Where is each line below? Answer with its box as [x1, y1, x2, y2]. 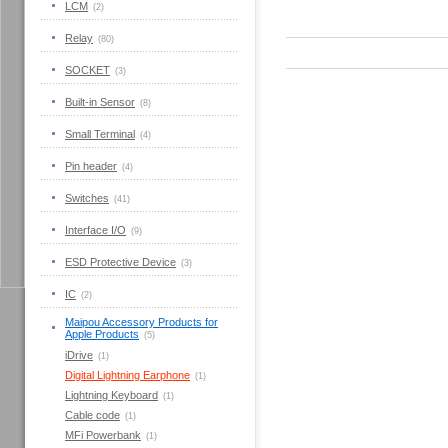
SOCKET [65, 64, 110, 76]
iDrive [65, 349, 93, 361]
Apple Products [65, 328, 139, 340]
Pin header [65, 160, 117, 172]
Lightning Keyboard [65, 389, 158, 401]
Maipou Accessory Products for [65, 316, 218, 328]
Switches [65, 192, 109, 204]
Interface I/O [65, 224, 126, 236]
